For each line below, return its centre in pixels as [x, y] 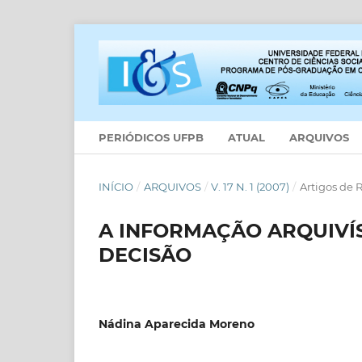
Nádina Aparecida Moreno [177, 324]
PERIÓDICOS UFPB [151, 137]
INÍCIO [116, 186]
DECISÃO [145, 255]
